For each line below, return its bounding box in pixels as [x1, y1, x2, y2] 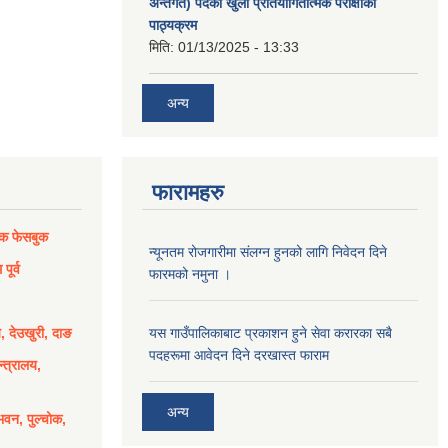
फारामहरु [152, 180, 224, 206]
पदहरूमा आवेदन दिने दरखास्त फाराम [149, 347, 329, 364]
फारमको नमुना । [149, 266, 231, 283]
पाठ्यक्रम [149, 16, 197, 33]
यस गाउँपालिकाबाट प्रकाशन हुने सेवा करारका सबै [149, 325, 392, 342]
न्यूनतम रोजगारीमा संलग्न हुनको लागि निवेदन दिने [149, 244, 387, 261]
